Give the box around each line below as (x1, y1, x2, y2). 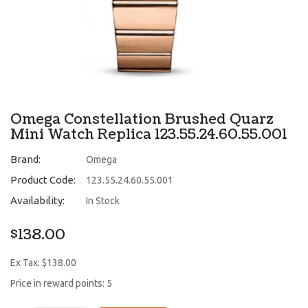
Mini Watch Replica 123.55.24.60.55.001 (10, 124, 287, 144)
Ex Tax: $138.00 (10, 256, 76, 268)
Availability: (10, 194, 65, 206)
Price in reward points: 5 (10, 277, 112, 289)
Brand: (10, 153, 41, 165)
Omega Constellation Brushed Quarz (10, 109, 274, 129)
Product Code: (10, 173, 76, 186)
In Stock (86, 195, 120, 206)
